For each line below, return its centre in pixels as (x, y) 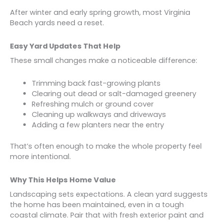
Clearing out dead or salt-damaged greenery (114, 94)
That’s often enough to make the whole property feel (106, 146)
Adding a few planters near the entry (98, 125)
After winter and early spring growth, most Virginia (100, 13)
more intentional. (40, 157)
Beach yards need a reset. (57, 23)
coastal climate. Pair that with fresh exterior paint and (107, 215)
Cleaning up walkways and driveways (99, 115)
